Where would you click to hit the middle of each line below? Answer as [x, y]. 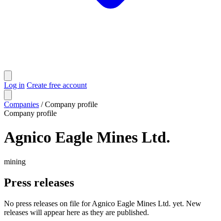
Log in [14, 85]
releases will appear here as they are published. [76, 212]
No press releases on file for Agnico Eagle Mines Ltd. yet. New [103, 203]
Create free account [57, 85]
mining [15, 161]
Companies [21, 104]
